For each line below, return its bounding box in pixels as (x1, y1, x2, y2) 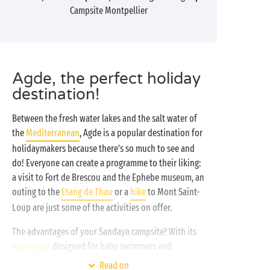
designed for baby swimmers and (51, 240, 172, 252)
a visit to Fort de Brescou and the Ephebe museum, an (12, 172, 204, 183)
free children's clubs (124, 256, 196, 268)
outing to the (12, 186, 61, 198)
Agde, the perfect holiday (12, 69, 201, 88)
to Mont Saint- (146, 186, 199, 198)
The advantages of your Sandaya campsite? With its (12, 226, 196, 237)
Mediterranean (26, 127, 80, 139)
